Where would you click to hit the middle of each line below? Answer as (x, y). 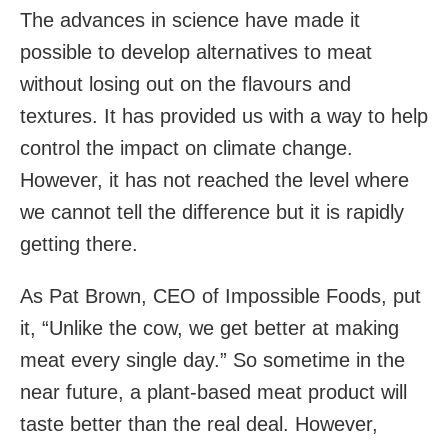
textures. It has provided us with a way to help (224, 115)
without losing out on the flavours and (185, 83)
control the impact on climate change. (186, 147)
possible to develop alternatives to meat (196, 51)
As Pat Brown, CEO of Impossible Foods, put (220, 295)
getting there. (79, 243)
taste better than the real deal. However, (199, 423)
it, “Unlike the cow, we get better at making (209, 327)
